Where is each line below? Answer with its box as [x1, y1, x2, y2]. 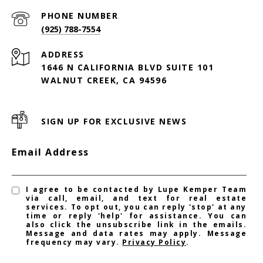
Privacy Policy [122, 237, 187, 247]
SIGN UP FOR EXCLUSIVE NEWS [41, 115, 187, 127]
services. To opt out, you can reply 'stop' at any [26, 201, 247, 212]
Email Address [12, 145, 89, 159]
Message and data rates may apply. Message [26, 228, 247, 238]
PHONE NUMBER [41, 9, 118, 21]
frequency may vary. [26, 237, 123, 247]
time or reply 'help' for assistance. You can [26, 210, 247, 221]
